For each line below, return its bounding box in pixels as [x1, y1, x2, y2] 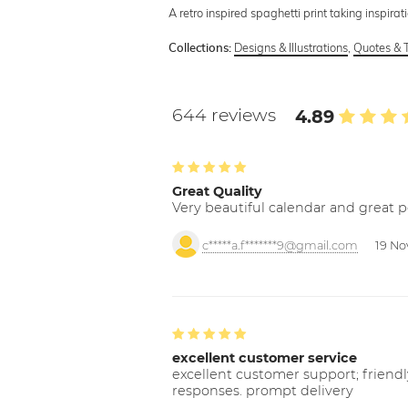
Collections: [168, 42, 232, 55]
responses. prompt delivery [172, 382, 354, 399]
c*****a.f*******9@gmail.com [202, 238, 359, 252]
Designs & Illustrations [234, 39, 349, 55]
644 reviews [172, 103, 281, 126]
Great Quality [172, 182, 263, 199]
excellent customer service [172, 349, 358, 366]
